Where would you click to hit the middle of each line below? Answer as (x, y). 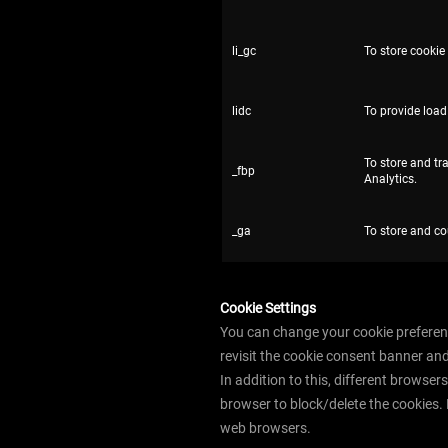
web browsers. (265, 428)
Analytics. (390, 179)
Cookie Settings (268, 308)
